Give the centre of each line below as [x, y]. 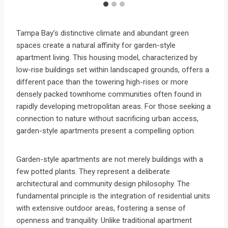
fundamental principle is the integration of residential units [113, 196]
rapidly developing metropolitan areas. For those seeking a [113, 107]
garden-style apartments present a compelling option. [106, 131]
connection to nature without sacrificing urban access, [107, 119]
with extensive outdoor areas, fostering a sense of [101, 208]
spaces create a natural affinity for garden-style [96, 46]
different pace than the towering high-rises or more [102, 82]
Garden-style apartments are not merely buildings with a [110, 160]
